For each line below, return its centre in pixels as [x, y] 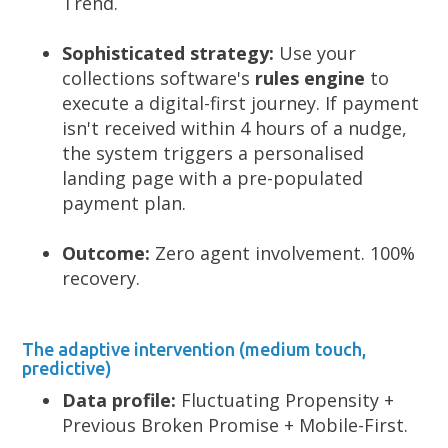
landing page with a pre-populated [213, 178]
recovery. [101, 278]
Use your [315, 53]
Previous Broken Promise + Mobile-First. [235, 425]
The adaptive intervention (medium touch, [194, 349]
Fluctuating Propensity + [285, 400]
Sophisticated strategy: [168, 53]
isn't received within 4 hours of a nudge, [235, 128]
